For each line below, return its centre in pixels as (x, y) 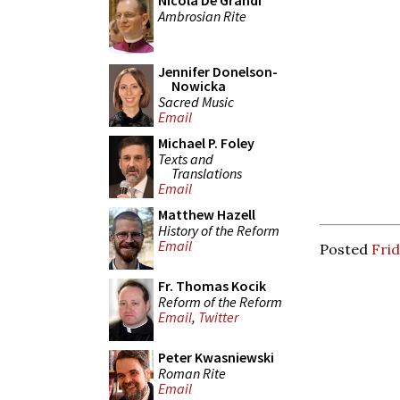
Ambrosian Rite (202, 16)
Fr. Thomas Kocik (212, 286)
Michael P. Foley (206, 143)
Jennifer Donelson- (218, 71)
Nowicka (199, 86)
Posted (346, 249)
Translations (207, 173)
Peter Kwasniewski (216, 357)
